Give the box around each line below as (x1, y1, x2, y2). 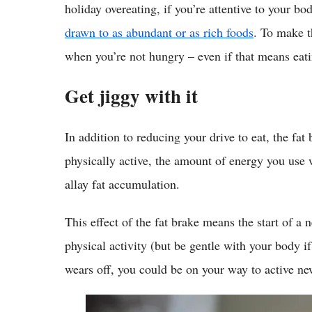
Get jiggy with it (65, 81, 198, 109)
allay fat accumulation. (65, 175, 180, 192)
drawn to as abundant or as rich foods (65, 23, 253, 40)
